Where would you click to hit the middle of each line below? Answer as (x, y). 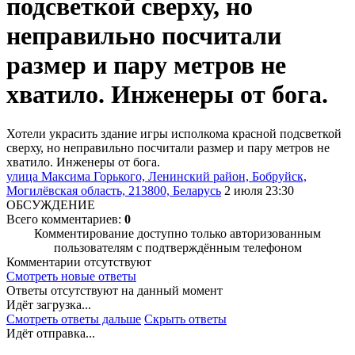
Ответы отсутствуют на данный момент (115, 290)
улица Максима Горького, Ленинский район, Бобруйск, (157, 176)
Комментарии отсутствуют (79, 261)
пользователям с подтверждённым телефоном (177, 247)
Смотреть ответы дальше (74, 319)
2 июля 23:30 (259, 190)
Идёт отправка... (51, 333)
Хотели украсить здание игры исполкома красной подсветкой (174, 133)
